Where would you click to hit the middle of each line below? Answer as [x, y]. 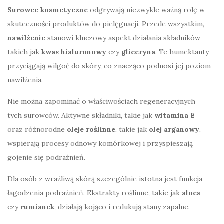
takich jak [24, 52]
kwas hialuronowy [74, 52]
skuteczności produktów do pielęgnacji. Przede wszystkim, [106, 24]
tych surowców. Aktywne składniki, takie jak [81, 115]
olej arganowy [174, 129]
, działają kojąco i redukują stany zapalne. [122, 207]
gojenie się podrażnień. [46, 157]
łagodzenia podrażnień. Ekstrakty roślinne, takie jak [95, 193]
